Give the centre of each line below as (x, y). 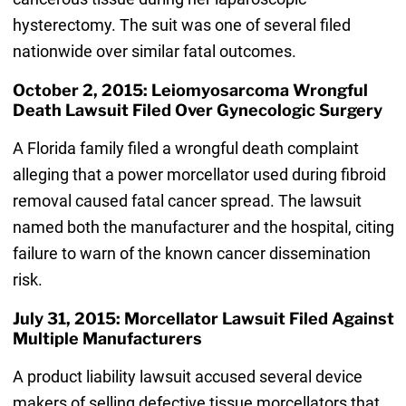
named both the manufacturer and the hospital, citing (203, 227)
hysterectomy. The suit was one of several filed (181, 24)
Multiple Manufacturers (107, 339)
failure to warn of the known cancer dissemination (191, 254)
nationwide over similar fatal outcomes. (154, 51)
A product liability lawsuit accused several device (187, 377)
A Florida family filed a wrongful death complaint (185, 149)
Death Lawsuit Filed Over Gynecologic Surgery (197, 110)
